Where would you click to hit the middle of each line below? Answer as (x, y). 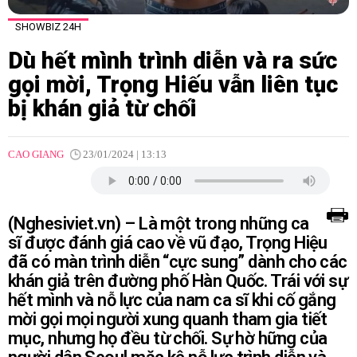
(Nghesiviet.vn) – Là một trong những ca (159, 224)
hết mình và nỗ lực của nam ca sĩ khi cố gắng (172, 300)
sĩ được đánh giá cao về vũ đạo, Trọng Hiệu (168, 243)
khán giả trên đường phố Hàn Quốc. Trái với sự (178, 281)
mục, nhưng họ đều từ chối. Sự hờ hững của (168, 339)
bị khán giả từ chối (102, 109)
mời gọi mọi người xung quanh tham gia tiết (168, 320)
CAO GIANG (36, 155)
